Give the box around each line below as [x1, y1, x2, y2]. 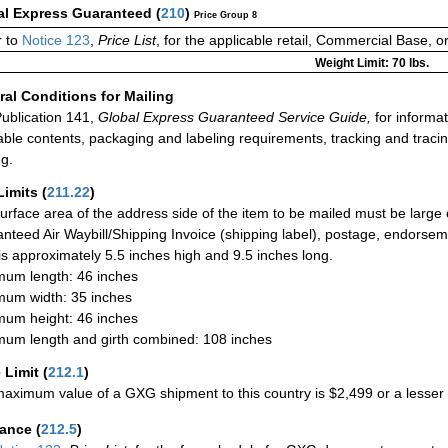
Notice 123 [18, 32, 90, 49]
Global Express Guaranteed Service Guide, [94, 108, 371, 125]
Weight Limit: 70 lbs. [314, 56, 429, 71]
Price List [98, 32, 156, 49]
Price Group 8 [194, 10, 257, 21]
